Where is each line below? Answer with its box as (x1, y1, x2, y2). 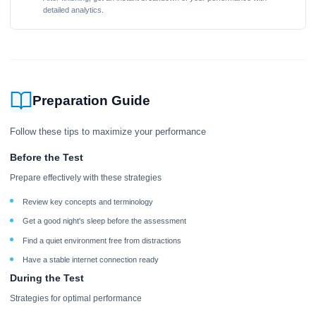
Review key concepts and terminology (22, 197, 153, 206)
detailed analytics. (42, 6, 104, 14)
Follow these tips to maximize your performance (10, 126, 206, 137)
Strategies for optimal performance (10, 293, 142, 303)
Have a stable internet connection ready (22, 255, 159, 265)
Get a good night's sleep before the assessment (22, 217, 186, 226)
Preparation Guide (32, 92, 150, 108)
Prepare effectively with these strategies (10, 173, 162, 183)
